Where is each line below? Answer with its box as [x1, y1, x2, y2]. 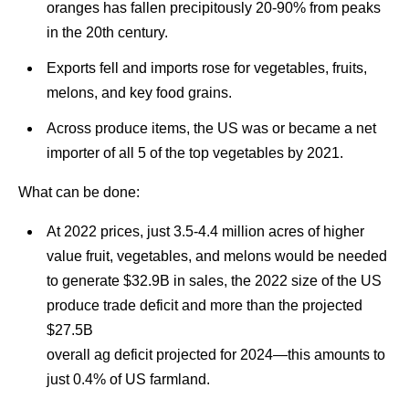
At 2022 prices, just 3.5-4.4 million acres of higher [46, 223, 364, 239]
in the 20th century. [46, 24, 168, 40]
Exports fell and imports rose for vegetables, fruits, [46, 59, 367, 76]
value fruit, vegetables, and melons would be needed [46, 247, 387, 264]
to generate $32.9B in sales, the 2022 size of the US [46, 272, 382, 288]
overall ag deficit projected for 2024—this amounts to [46, 346, 385, 362]
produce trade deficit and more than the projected [46, 297, 362, 313]
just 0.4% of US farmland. [46, 371, 210, 387]
